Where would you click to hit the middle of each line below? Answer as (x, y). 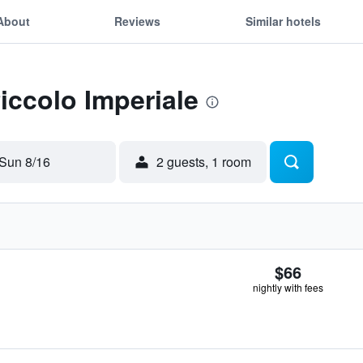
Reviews (138, 21)
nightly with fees (288, 287)
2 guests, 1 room (204, 162)
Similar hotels (283, 21)
